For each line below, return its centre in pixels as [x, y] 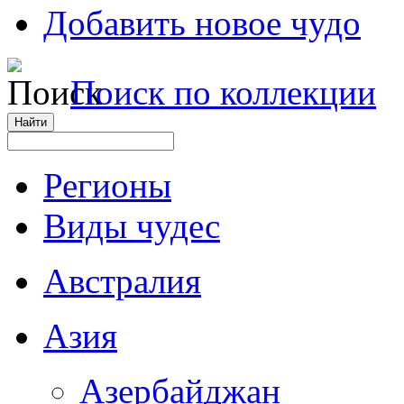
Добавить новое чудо [202, 23]
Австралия [122, 281]
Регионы [107, 185]
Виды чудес [132, 226]
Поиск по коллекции [223, 92]
